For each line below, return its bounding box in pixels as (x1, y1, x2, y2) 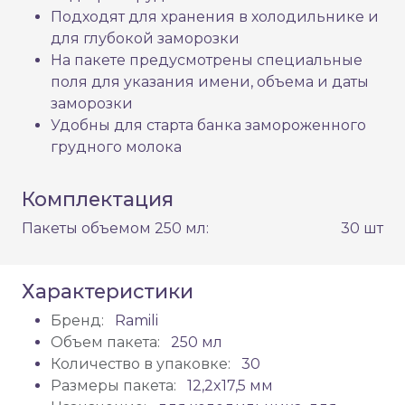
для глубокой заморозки (51, 30, 240, 48)
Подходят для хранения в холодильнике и (51, 8, 379, 26)
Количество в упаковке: (51, 355, 231, 373)
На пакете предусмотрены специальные (51, 52, 363, 70)
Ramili (111, 312, 158, 330)
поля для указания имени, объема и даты (51, 73, 369, 91)
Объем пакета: (51, 334, 160, 352)
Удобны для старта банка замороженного (51, 117, 366, 135)
